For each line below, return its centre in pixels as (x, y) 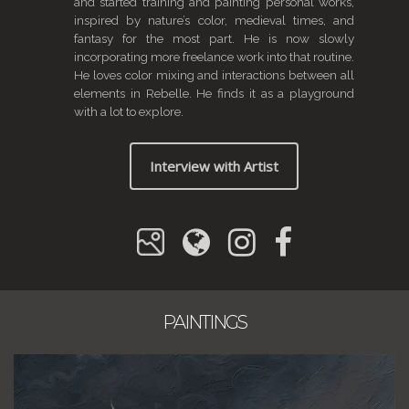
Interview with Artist (214, 166)
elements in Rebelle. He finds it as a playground (214, 94)
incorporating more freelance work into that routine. (214, 57)
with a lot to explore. (129, 112)
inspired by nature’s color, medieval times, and (214, 21)
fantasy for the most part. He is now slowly (214, 39)
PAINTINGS (204, 322)
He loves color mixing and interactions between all (214, 75)
